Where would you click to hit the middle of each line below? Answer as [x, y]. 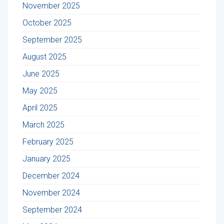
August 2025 [44, 56]
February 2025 [48, 141]
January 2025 [46, 158]
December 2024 [51, 175]
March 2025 [43, 124]
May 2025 [40, 90]
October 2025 [47, 22]
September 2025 [52, 39]
